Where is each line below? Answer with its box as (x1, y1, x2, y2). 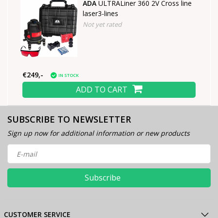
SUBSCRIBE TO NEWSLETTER (7, 113, 131, 125)
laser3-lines (82, 9, 118, 18)
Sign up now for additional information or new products (7, 128, 190, 138)
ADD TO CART (76, 84, 127, 95)
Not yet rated (82, 20, 122, 29)
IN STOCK (58, 72, 79, 79)
